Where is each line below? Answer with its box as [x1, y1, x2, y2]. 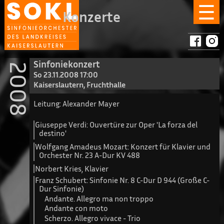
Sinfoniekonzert [33, 58, 100, 69]
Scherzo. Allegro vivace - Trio [44, 212, 141, 223]
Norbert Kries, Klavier [35, 163, 109, 173]
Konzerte [62, 8, 120, 25]
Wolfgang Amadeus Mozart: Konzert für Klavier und [35, 141, 211, 151]
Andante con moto [44, 203, 108, 213]
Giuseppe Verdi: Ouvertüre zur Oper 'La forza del [35, 119, 198, 130]
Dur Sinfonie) [39, 183, 84, 193]
